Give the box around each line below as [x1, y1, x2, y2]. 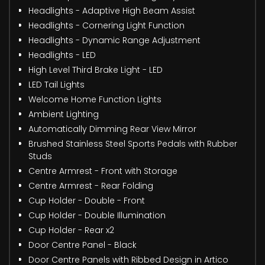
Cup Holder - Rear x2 [28, 224, 114, 236]
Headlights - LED [28, 49, 96, 61]
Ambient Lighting [28, 108, 99, 120]
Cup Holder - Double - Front [28, 194, 145, 206]
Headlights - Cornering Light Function [28, 19, 185, 31]
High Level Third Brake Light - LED [28, 63, 163, 76]
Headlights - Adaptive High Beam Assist [28, 4, 195, 17]
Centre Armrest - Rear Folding [28, 179, 153, 192]
